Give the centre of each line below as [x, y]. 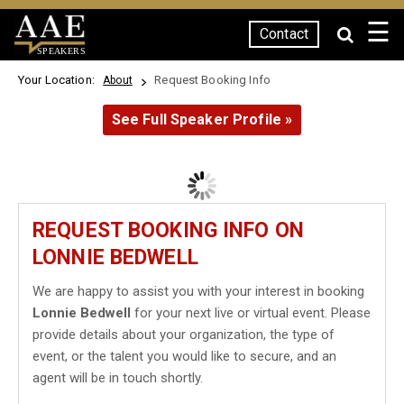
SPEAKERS [61, 50]
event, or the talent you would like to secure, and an [184, 356]
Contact [284, 34]
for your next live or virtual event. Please [251, 313]
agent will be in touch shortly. [118, 378]
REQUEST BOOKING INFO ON [168, 230]
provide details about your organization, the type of [184, 335]
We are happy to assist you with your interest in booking [198, 291]
